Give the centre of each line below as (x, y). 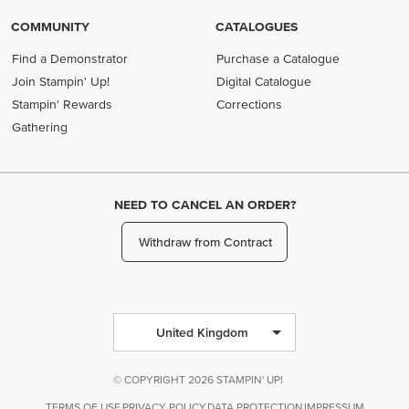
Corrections (250, 104)
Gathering (40, 127)
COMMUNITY (50, 26)
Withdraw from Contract (205, 241)
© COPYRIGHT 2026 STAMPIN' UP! (198, 379)
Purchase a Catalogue (278, 58)
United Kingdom (203, 332)
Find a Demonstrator (70, 58)
